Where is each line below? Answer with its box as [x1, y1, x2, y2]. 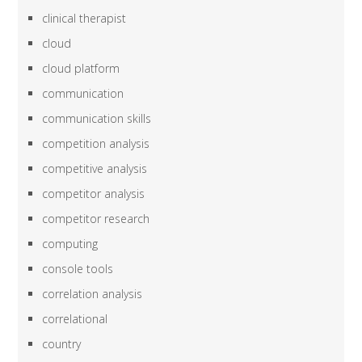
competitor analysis [42, 185, 145, 201]
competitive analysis [42, 160, 148, 176]
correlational [42, 310, 108, 326]
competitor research [42, 210, 150, 226]
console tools [42, 260, 114, 276]
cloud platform [42, 60, 120, 76]
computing [42, 235, 99, 251]
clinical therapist [42, 10, 127, 26]
